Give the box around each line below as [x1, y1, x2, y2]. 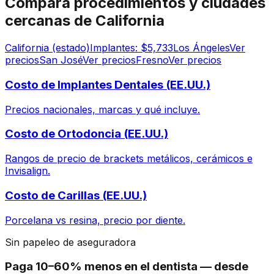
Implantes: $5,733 [90, 42, 173, 54]
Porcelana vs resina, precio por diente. [5, 213, 185, 226]
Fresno [136, 54, 168, 67]
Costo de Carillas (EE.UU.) [5, 188, 147, 202]
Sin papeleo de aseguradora [5, 235, 136, 248]
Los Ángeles [173, 42, 229, 54]
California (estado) [5, 42, 90, 54]
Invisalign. [5, 165, 50, 177]
